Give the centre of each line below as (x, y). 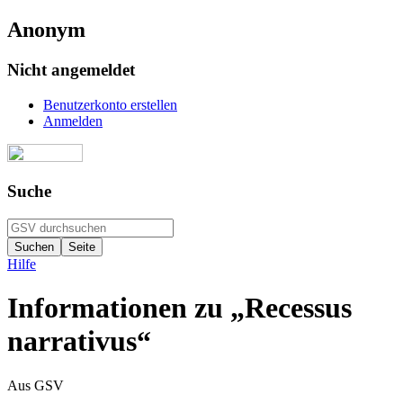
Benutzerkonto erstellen (110, 104)
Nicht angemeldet (71, 69)
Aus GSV (36, 385)
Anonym (46, 29)
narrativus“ (79, 341)
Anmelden (73, 121)
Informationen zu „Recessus (179, 308)
